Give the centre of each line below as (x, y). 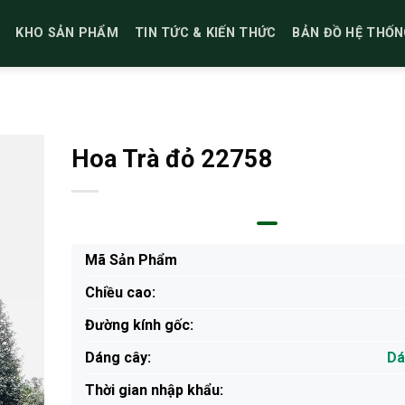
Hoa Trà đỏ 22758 (172, 159)
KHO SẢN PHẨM (67, 33)
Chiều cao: (120, 292)
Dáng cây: (118, 358)
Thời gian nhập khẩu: (154, 390)
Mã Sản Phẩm (131, 260)
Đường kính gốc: (139, 325)
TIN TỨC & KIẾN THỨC (205, 33)
